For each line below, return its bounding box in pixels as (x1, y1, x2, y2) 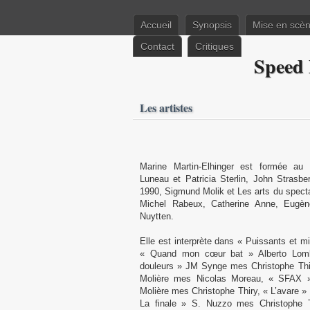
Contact (140, 41, 174, 52)
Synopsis (192, 19, 232, 30)
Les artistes (140, 100, 192, 116)
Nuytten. (140, 211, 174, 221)
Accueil (140, 19, 172, 30)
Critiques (195, 41, 234, 52)
